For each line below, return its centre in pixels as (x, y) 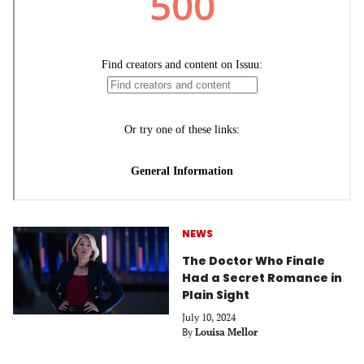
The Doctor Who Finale (253, 260)
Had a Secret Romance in (262, 277)
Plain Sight (216, 295)
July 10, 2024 (209, 317)
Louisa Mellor (226, 331)
